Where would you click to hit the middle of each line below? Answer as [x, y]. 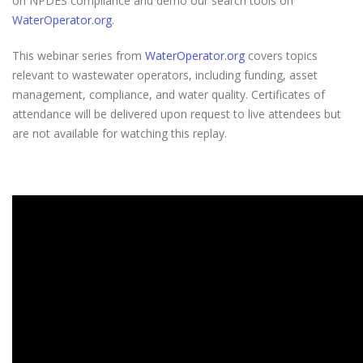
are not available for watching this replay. [121, 133]
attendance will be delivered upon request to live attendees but [177, 114]
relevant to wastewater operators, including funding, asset [165, 75]
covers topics [281, 56]
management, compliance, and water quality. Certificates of [169, 94]
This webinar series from [79, 56]
